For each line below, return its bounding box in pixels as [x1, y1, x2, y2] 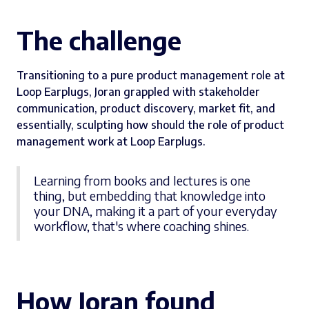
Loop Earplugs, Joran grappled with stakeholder [17, 84, 260, 99]
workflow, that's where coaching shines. [34, 217, 249, 234]
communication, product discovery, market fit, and [17, 101, 275, 115]
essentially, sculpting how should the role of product [17, 117, 284, 132]
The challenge [17, 24, 181, 56]
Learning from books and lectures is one [34, 172, 250, 188]
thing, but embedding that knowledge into [34, 187, 266, 203]
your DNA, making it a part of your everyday [34, 202, 277, 219]
